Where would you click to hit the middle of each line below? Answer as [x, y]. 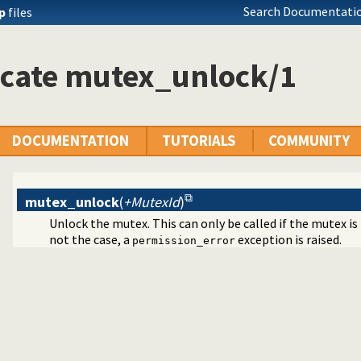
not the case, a [91, 240]
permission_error [184, 241]
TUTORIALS [199, 141]
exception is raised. [288, 240]
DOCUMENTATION [71, 141]
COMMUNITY [309, 141]
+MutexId [151, 202]
